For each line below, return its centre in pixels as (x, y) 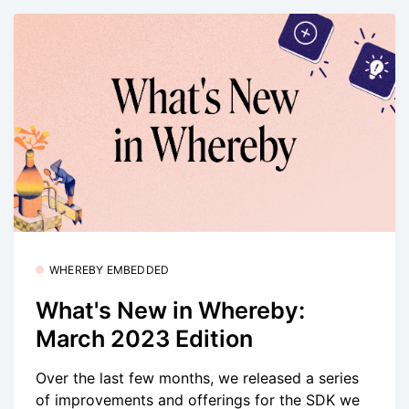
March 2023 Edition (144, 339)
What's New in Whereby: (170, 311)
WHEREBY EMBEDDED (110, 269)
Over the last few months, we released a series (197, 378)
